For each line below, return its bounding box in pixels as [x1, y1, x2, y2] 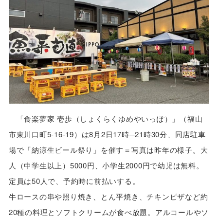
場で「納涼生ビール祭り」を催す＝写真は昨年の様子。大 [8, 145, 208, 155]
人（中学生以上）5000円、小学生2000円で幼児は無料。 [8, 160, 204, 171]
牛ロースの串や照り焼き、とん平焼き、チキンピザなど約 [8, 191, 208, 202]
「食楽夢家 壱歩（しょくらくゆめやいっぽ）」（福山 [8, 113, 203, 124]
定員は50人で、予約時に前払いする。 [8, 176, 140, 186]
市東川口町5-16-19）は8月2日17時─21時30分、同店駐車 [8, 129, 206, 140]
